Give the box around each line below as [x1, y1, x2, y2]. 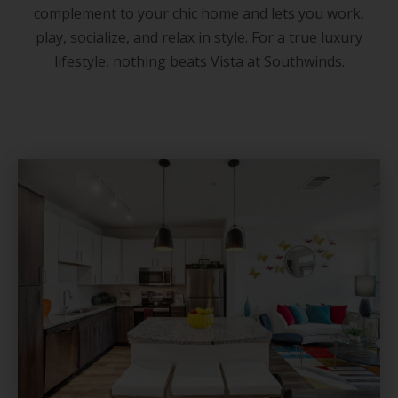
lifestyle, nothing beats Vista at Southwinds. [53, 51, 345, 71]
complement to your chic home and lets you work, [34, 3, 364, 23]
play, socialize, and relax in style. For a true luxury [36, 27, 362, 47]
